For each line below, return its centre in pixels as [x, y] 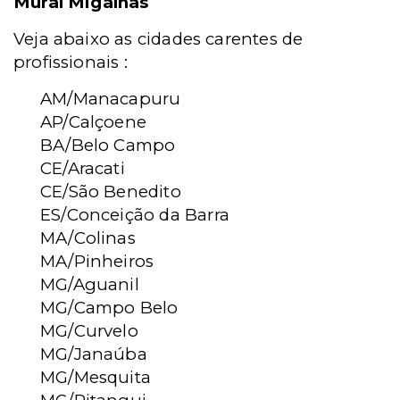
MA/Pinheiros [97, 261]
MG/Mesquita [96, 377]
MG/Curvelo [89, 331]
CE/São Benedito [111, 192]
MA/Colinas [88, 238]
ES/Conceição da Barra [135, 215]
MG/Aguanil [90, 284]
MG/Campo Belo [109, 308]
